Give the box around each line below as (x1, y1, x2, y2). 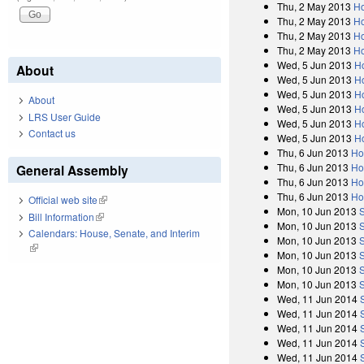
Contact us (28, 126, 76, 141)
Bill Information (28, 209, 94, 223)
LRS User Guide (28, 109, 101, 123)
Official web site (28, 193, 97, 207)
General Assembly (16, 161, 128, 180)
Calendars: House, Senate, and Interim (28, 226, 200, 240)
